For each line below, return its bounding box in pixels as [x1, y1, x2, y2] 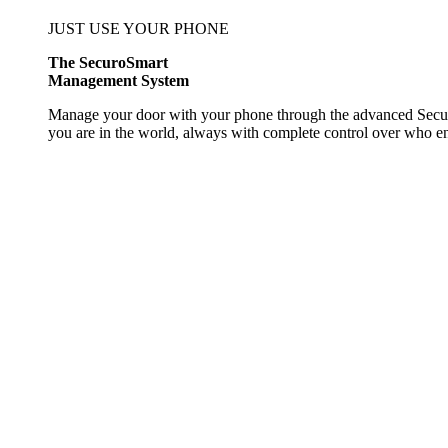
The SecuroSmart [48, 53, 168, 71]
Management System [48, 71, 189, 89]
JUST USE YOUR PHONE [48, 19, 229, 37]
